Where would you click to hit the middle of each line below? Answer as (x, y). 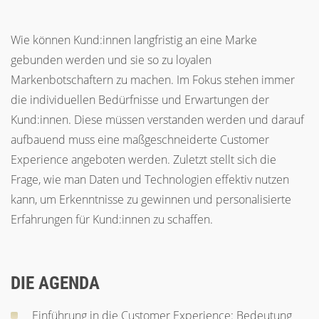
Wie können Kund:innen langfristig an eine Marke (134, 40)
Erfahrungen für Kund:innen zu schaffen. (112, 219)
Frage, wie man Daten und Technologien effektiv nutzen (150, 179)
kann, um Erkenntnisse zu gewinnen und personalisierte (151, 199)
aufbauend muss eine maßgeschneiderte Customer (140, 140)
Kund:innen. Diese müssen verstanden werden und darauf (157, 120)
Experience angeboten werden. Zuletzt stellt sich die (143, 159)
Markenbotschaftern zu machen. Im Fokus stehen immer (153, 80)
